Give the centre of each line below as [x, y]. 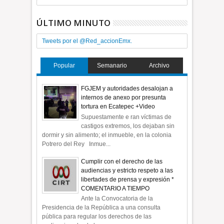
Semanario [112, 65]
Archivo [159, 65]
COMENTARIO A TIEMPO [115, 188]
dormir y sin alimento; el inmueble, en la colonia [107, 135]
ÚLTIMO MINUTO [74, 22]
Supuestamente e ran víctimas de [126, 117]
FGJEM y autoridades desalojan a [127, 89]
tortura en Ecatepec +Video [118, 107]
